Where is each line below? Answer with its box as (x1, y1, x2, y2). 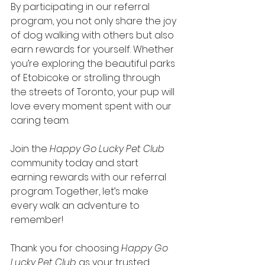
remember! (11, 212, 63, 227)
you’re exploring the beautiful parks (11, 56, 177, 70)
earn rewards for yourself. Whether (11, 42, 176, 56)
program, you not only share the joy (11, 14, 179, 28)
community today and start (11, 156, 141, 170)
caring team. (11, 113, 69, 127)
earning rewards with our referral (11, 170, 169, 184)
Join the (11, 141, 50, 156)
